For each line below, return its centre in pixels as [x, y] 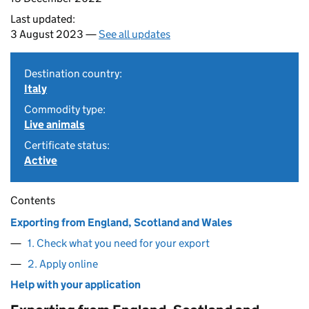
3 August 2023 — [54, 34]
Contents [33, 200]
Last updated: [43, 19]
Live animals [54, 124]
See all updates [134, 34]
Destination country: [73, 73]
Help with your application [76, 285]
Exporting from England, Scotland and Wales [121, 222]
